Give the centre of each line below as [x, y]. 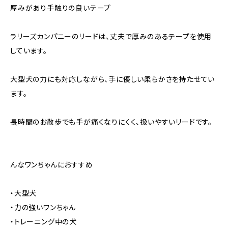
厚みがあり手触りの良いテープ [61, 8]
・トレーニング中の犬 [44, 222]
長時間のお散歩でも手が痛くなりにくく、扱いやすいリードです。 [111, 122]
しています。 [29, 51]
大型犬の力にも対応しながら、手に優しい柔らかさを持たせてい [113, 79]
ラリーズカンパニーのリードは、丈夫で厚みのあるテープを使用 [111, 36]
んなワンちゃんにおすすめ [52, 165]
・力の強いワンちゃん [43, 207]
